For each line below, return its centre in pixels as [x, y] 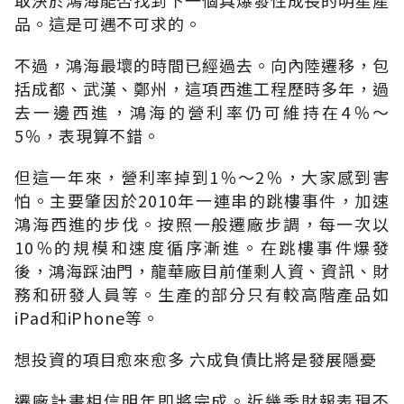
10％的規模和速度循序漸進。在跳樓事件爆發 [202, 247]
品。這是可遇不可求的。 [108, 23]
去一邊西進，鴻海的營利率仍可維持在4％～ [202, 111]
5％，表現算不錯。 [88, 135]
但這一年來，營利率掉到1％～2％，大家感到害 [202, 176]
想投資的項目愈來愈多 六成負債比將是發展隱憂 [196, 358]
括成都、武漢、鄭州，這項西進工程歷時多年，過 [202, 88]
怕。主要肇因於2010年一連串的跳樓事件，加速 [202, 200]
